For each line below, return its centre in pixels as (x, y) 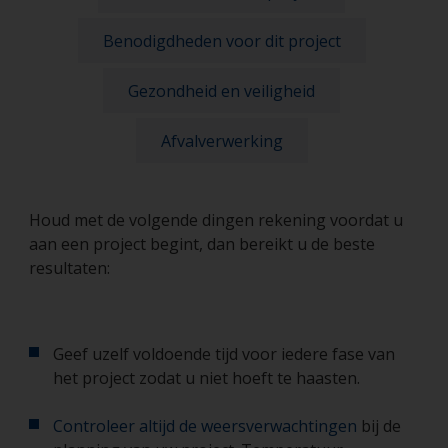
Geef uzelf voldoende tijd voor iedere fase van (224, 354)
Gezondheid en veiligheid (221, 90)
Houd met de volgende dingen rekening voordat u (216, 220)
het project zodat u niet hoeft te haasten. (206, 378)
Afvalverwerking (221, 140)
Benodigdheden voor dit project (221, 40)
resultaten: (69, 268)
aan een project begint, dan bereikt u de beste (202, 244)
